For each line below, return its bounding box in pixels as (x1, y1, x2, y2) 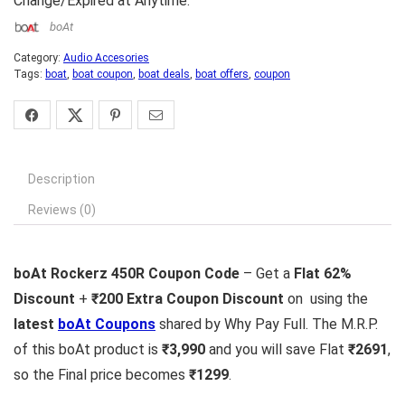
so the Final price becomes (14, 366, 189, 383)
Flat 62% (294, 265, 352, 282)
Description (28, 172, 95, 186)
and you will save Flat (205, 341, 348, 358)
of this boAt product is (14, 341, 162, 358)
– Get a (240, 265, 294, 282)
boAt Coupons (58, 316, 155, 333)
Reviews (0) (28, 202, 96, 217)
